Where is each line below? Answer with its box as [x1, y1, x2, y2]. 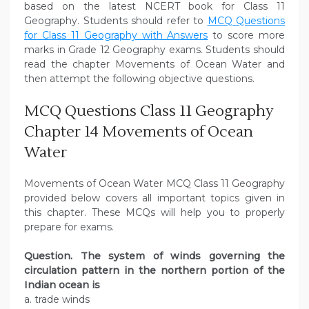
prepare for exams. [24, 221, 114, 234]
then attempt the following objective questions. [24, 72, 255, 86]
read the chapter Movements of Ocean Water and [24, 58, 285, 71]
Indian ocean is [24, 279, 100, 292]
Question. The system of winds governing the [24, 250, 285, 263]
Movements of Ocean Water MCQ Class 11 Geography [24, 177, 285, 190]
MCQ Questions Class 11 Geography [24, 101, 274, 121]
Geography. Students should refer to [24, 14, 208, 28]
